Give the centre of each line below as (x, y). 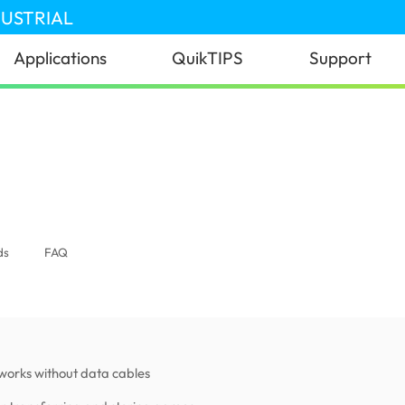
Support (340, 58)
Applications (61, 58)
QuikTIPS (208, 58)
